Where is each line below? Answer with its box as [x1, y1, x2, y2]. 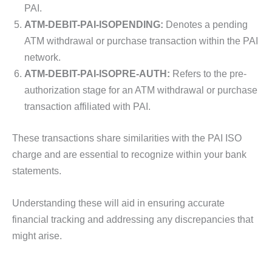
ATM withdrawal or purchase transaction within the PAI [24, 35, 258, 47]
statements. [12, 165, 64, 176]
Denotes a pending [163, 19, 248, 30]
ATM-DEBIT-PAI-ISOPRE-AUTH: [24, 68, 170, 80]
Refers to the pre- [170, 68, 246, 80]
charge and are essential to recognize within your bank [12, 148, 246, 160]
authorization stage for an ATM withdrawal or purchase [24, 84, 257, 96]
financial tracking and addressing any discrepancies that [12, 214, 253, 225]
